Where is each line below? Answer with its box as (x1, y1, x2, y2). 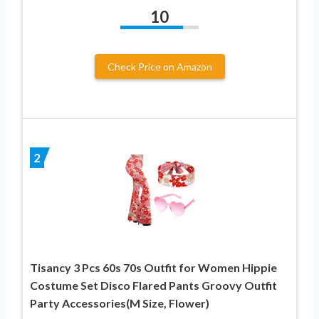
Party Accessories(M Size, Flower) (30, 296, 209, 310)
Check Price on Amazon (107, 60, 212, 73)
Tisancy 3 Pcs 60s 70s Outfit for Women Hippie (30, 260, 277, 274)
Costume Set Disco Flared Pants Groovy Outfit (30, 278, 277, 292)
